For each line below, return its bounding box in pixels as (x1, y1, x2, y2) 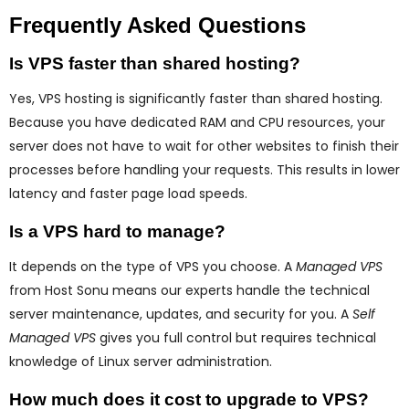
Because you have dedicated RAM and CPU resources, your (9, 113, 385, 132)
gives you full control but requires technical (96, 329, 376, 348)
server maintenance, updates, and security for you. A (9, 305, 352, 324)
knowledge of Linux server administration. (9, 352, 272, 372)
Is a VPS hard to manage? (9, 222, 225, 242)
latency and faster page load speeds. (9, 184, 247, 204)
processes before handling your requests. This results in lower (9, 161, 400, 180)
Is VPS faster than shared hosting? (9, 54, 300, 74)
